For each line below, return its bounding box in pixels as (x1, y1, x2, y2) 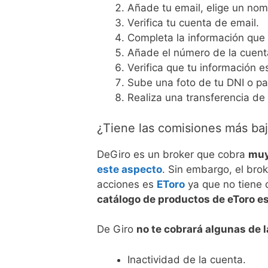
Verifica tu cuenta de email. (127, 17, 259, 29)
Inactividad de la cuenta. (127, 253, 246, 266)
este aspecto (97, 163, 162, 175)
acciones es (97, 178, 157, 190)
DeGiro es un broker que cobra (97, 148, 248, 160)
